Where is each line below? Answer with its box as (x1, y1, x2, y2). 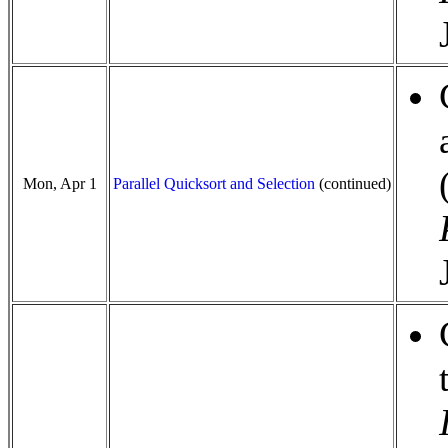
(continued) (314, 175, 391, 192)
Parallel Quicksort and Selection (112, 175, 315, 192)
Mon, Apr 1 (22, 175, 97, 192)
